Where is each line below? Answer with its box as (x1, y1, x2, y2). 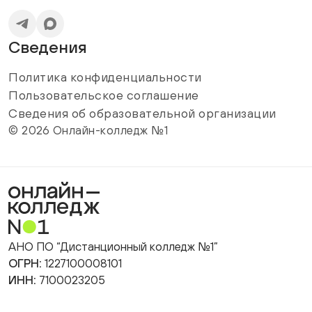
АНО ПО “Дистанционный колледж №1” (8, 240, 218, 253)
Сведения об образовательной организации (8, 106, 276, 120)
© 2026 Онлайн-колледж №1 (8, 123, 168, 137)
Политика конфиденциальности (8, 70, 202, 84)
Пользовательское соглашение (8, 88, 199, 102)
